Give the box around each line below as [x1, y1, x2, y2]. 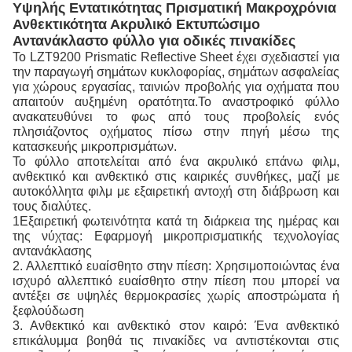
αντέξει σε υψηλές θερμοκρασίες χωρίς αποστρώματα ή [13, 289, 339, 302]
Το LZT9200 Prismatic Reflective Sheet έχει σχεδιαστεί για [13, 50, 339, 64]
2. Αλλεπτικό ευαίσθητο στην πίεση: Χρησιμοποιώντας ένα [13, 259, 339, 273]
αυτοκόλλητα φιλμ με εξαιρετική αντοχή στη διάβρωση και [13, 185, 339, 198]
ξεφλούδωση [13, 304, 84, 317]
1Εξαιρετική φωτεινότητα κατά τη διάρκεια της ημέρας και [13, 214, 339, 228]
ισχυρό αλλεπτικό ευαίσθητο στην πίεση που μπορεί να [13, 274, 339, 288]
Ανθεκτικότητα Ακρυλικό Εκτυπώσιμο [13, 16, 260, 32]
